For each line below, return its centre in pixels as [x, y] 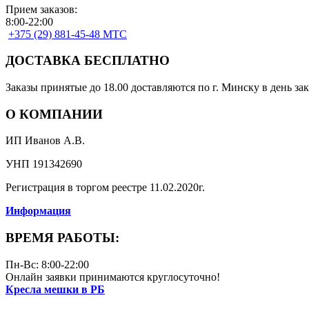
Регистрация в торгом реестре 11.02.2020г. [105, 188]
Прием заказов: [41, 9]
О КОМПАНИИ [54, 114]
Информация [38, 211]
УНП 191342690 [44, 164]
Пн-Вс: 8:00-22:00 [47, 264]
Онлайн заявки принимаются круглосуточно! [113, 277]
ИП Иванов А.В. [45, 141]
